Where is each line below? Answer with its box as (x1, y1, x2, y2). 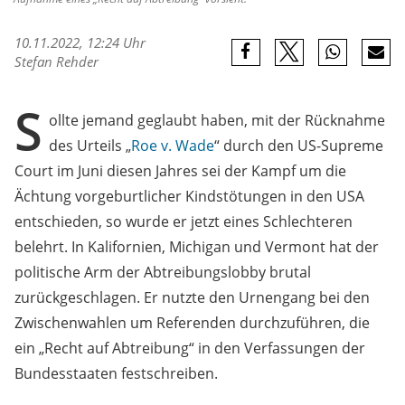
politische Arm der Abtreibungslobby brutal (14, 262, 311, 283)
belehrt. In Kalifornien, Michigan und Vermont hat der (14, 237, 379, 258)
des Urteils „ (49, 136, 131, 156)
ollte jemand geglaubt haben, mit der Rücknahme (49, 110, 385, 131)
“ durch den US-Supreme (214, 136, 383, 156)
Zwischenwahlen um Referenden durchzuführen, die (14, 313, 370, 334)
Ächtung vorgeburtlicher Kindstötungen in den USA (14, 186, 364, 207)
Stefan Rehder (14, 52, 99, 71)
